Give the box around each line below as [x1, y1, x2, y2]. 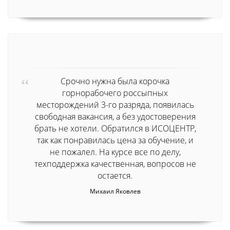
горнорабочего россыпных [62, 87, 168, 99]
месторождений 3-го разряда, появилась [36, 99, 194, 110]
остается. [98, 169, 132, 181]
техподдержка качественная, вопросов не [34, 158, 196, 169]
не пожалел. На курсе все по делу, [49, 146, 181, 158]
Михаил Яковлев [89, 186, 141, 196]
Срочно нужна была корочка [61, 75, 169, 87]
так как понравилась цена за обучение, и [36, 134, 194, 146]
